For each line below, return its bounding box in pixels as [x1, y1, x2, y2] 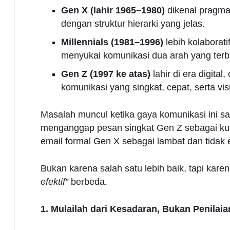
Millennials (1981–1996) [61, 36, 163, 47]
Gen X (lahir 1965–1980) [61, 5, 165, 15]
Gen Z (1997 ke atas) [61, 68, 150, 79]
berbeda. [68, 176, 107, 187]
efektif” [40, 176, 68, 187]
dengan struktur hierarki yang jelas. [61, 18, 205, 29]
